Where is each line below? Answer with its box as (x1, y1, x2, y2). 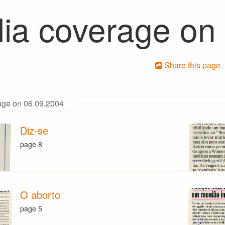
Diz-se (20, 123, 49, 138)
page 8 (20, 139, 43, 149)
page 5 (20, 203, 43, 213)
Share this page (162, 59, 220, 71)
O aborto (20, 187, 61, 202)
